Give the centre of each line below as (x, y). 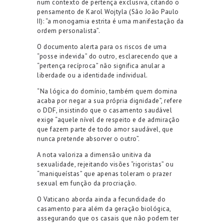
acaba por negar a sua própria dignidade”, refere (109, 100)
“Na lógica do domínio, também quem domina (107, 91)
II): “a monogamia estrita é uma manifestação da (110, 21)
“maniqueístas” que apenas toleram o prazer (104, 173)
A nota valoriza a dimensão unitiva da (94, 154)
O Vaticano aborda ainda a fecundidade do (101, 199)
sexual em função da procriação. (87, 183)
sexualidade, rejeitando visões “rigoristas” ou (105, 164)
